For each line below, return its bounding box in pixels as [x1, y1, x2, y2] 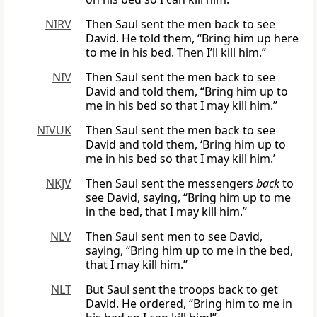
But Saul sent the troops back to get [86, 282, 278, 298]
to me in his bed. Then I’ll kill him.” [86, 45, 266, 61]
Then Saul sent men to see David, [86, 229, 263, 245]
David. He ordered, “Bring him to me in [86, 296, 292, 312]
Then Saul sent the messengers [86, 175, 256, 192]
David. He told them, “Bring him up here [86, 30, 299, 47]
